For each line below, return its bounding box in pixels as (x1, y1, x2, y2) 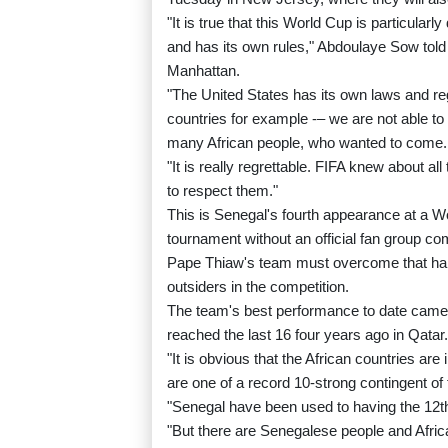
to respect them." (167, 182, 278, 200)
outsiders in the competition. (167, 278, 349, 296)
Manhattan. (167, 62, 240, 80)
